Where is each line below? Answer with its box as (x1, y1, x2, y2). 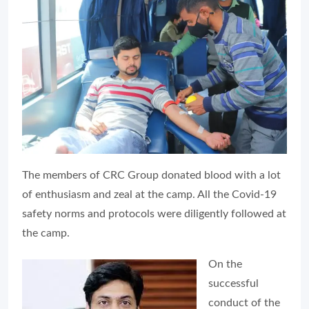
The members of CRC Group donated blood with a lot (22, 169, 281, 181)
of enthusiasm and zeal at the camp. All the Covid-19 (22, 188, 277, 200)
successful (208, 277, 259, 289)
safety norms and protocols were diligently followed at (22, 208, 286, 219)
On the (208, 258, 242, 270)
